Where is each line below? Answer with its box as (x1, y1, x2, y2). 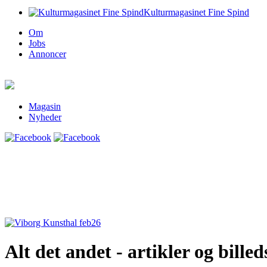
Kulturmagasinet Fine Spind (144, 7, 249, 17)
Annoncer (29, 49, 66, 59)
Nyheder (29, 112, 61, 122)
